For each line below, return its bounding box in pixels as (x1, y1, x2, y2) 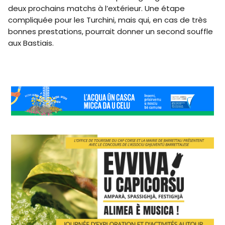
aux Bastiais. (8, 38, 54, 49)
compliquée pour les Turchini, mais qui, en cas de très (8, 15, 207, 26)
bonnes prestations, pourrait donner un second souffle (8, 26, 213, 37)
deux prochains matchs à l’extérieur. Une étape (8, 3, 185, 14)
